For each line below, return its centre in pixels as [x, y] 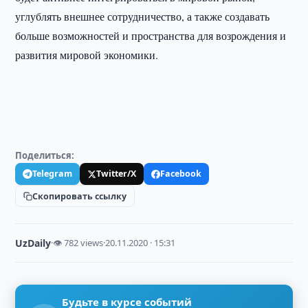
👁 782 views [78, 243]
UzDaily [33, 243]
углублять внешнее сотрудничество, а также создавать [143, 16]
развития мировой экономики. [87, 55]
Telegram [53, 174]
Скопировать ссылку [80, 196]
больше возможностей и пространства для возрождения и [151, 35]
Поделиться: [45, 155]
